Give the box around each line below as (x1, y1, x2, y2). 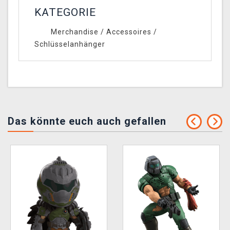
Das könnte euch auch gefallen (8, 115, 166, 128)
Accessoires (106, 28, 151, 36)
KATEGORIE (34, 6, 96, 19)
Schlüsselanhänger (34, 40, 105, 49)
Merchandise (50, 28, 99, 36)
